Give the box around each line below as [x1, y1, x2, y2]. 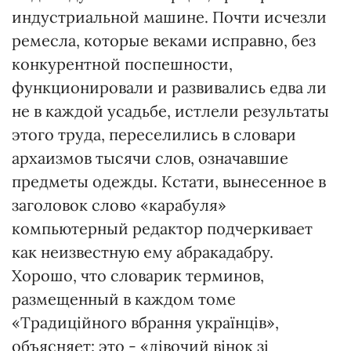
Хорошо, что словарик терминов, [12, 266, 264, 285]
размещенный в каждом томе [12, 289, 236, 309]
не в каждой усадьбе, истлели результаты [12, 101, 329, 121]
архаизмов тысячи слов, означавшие [12, 148, 288, 168]
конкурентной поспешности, [12, 54, 233, 74]
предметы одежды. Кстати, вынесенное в [12, 172, 326, 191]
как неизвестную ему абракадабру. [12, 242, 273, 262]
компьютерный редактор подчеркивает [12, 219, 313, 238]
